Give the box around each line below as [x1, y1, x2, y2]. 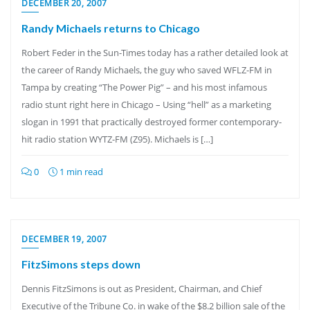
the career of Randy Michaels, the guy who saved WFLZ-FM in [21, 64, 272, 76]
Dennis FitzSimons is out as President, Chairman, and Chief [21, 282, 262, 295]
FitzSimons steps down [21, 257, 140, 271]
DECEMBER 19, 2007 [21, 233, 107, 245]
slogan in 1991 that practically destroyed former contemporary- [21, 116, 282, 128]
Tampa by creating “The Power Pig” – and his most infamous [21, 81, 267, 93]
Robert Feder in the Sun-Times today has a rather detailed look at [21, 46, 289, 59]
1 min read [57, 165, 103, 178]
